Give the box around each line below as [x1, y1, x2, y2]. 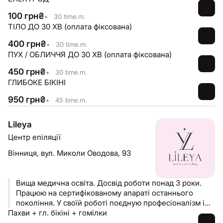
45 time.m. [53, 96, 87, 104]
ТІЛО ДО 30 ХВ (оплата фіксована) [8, 22, 132, 31]
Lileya [8, 119, 32, 129]
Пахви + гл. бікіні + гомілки [8, 208, 107, 218]
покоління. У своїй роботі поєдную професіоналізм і [16, 198, 205, 208]
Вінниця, [8, 148, 41, 158]
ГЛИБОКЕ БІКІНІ [8, 78, 66, 87]
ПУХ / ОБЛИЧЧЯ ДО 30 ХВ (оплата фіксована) [8, 50, 172, 59]
